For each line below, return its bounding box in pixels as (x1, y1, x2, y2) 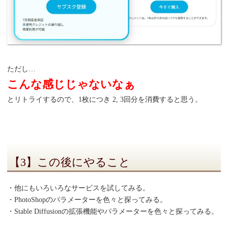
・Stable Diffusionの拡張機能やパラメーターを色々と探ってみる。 (7, 208, 218, 216)
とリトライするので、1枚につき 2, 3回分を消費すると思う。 (7, 95, 202, 103)
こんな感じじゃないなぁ (7, 77, 135, 91)
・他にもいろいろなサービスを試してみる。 (7, 184, 150, 192)
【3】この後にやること (9, 156, 130, 169)
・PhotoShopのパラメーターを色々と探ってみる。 (7, 196, 167, 204)
